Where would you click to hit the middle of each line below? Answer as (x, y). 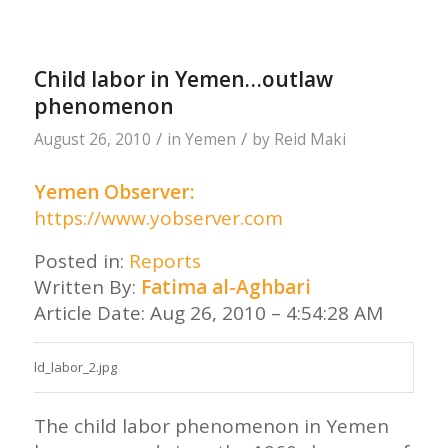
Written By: (87, 286)
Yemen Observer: (113, 192)
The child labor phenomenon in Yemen (211, 425)
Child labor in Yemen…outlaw (183, 79)
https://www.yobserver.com (158, 218)
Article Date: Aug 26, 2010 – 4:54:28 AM (208, 312)
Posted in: (81, 260)
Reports (164, 260)
